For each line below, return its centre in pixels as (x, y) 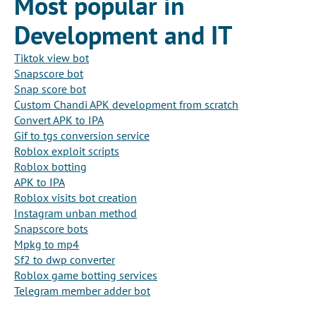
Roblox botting (50, 167)
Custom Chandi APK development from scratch (126, 105)
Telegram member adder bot (82, 291)
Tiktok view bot (51, 58)
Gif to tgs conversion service (82, 136)
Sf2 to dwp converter (65, 260)
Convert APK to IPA (59, 120)
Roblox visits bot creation (75, 198)
